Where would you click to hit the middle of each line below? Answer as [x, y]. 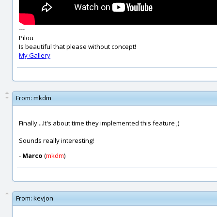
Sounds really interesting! [56, 140]
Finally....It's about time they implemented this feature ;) [99, 123]
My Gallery [35, 55]
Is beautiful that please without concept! [77, 46]
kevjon [43, 198]
